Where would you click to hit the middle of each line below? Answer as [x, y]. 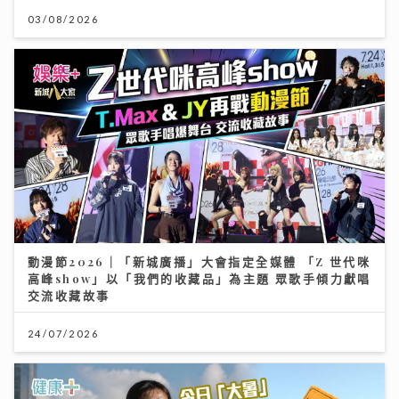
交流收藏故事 [69, 295]
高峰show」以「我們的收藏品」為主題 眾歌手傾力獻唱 [199, 278]
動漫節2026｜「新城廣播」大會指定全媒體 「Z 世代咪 [199, 261]
